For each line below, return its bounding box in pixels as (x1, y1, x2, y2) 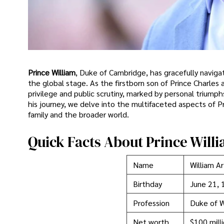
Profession (133, 197, 169, 208)
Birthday (133, 178, 162, 189)
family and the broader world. (28, 108, 129, 119)
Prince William (28, 66, 75, 77)
